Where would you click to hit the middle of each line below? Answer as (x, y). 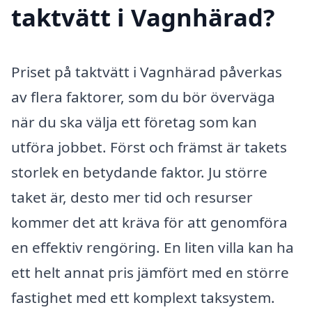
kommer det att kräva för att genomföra (149, 223)
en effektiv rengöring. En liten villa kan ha (153, 248)
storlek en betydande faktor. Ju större (139, 172)
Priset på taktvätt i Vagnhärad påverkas (147, 72)
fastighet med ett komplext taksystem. (143, 298)
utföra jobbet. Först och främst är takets (149, 147)
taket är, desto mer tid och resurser (132, 197)
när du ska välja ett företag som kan (134, 122)
